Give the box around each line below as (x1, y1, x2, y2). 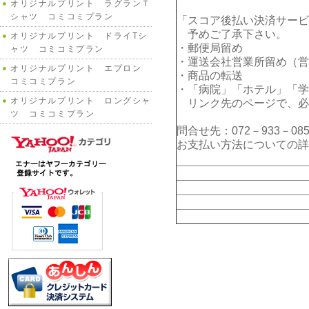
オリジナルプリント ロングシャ (10, 96, 151, 106)
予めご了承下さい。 (177, 28, 287, 40)
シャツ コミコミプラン (10, 12, 114, 21)
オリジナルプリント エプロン (10, 63, 151, 73)
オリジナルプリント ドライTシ (10, 31, 148, 41)
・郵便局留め (177, 42, 243, 54)
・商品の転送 (177, 70, 243, 81)
